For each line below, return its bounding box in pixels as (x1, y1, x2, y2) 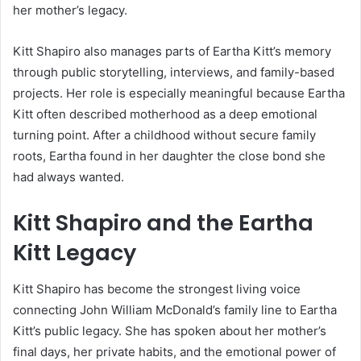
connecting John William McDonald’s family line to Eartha (13, 301, 337, 317)
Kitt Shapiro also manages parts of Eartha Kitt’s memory (13, 44, 331, 60)
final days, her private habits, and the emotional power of (13, 343, 336, 359)
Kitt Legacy (13, 238, 136, 268)
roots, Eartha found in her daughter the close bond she (13, 148, 326, 164)
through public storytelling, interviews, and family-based (13, 64, 334, 81)
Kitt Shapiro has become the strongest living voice (13, 280, 301, 297)
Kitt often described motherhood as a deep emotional (13, 106, 317, 122)
